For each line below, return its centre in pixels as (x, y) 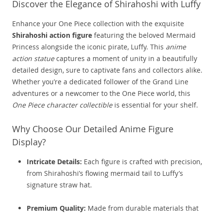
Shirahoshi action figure (52, 35)
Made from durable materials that (142, 208)
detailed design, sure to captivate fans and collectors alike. (107, 70)
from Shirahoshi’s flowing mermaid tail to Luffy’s (105, 173)
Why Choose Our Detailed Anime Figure (93, 129)
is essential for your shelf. (155, 105)
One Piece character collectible (62, 105)
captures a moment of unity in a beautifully (126, 59)
